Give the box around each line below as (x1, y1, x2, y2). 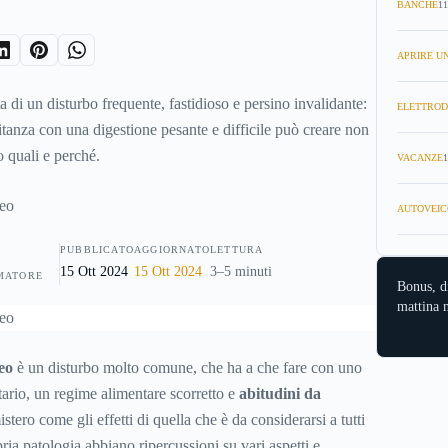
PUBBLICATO (60, 244, 134, 256)
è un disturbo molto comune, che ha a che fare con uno (12, 359, 362, 377)
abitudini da (238, 385, 321, 403)
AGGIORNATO (134, 244, 210, 256)
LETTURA (210, 244, 264, 256)
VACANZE (396, 152, 443, 163)
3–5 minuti (210, 264, 272, 280)
